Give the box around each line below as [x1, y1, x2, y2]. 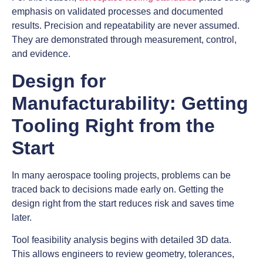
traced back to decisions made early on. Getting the [12, 184, 224, 194]
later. [12, 212, 32, 222]
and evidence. [12, 49, 70, 59]
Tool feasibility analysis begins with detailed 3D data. [12, 234, 231, 245]
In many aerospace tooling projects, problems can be [12, 170, 231, 180]
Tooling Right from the [12, 114, 215, 136]
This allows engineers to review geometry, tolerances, [12, 248, 234, 259]
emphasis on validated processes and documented [12, 6, 223, 17]
